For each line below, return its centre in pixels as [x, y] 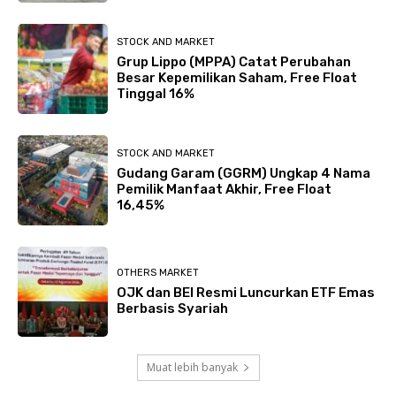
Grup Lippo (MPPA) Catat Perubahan [234, 61]
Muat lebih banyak [192, 368]
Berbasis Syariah [172, 308]
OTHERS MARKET [158, 272]
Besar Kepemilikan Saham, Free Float [237, 77]
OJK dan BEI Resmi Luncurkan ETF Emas [246, 292]
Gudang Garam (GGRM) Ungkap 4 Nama [244, 173]
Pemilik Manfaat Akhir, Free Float [224, 189]
